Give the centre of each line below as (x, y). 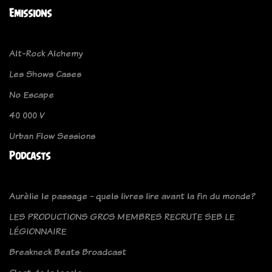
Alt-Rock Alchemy (46, 53)
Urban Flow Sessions (52, 135)
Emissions (30, 13)
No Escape (32, 94)
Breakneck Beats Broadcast (68, 251)
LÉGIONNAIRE (38, 231)
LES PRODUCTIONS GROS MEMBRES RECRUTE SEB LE (122, 216)
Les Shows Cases (45, 73)
